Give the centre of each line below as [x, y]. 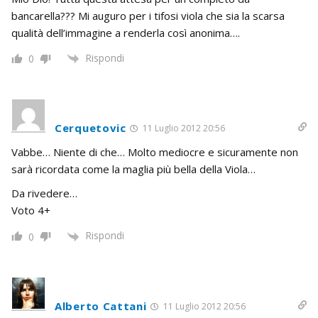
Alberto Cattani [101, 306]
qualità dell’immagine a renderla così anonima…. [126, 33]
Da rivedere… [44, 193]
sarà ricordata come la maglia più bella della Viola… [133, 169]
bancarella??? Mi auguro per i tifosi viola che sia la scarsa [148, 16]
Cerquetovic [91, 128]
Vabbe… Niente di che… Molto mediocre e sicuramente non [155, 152]
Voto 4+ [31, 210]
